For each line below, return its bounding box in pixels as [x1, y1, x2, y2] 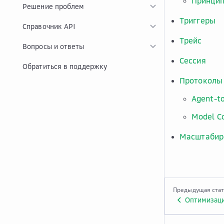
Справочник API [22, 22, 76, 30]
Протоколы [179, 75, 222, 85]
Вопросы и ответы [22, 42, 84, 50]
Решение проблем [22, 2, 84, 10]
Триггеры [179, 15, 215, 25]
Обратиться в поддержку [22, 62, 107, 70]
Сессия [179, 55, 206, 65]
